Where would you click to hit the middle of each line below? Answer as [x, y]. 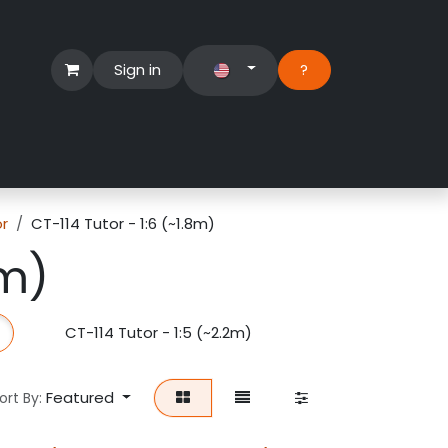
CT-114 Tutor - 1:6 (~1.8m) [123, 223]
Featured [80, 397]
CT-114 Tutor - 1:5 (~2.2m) [158, 332]
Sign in [138, 69]
